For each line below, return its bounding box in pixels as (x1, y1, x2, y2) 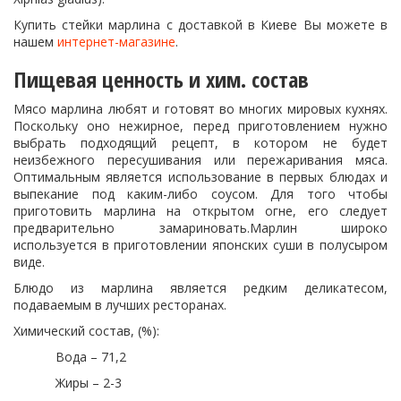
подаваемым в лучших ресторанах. (13, 296, 226, 313)
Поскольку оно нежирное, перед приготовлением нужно (13, 117, 388, 134)
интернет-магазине (57, 33, 175, 50)
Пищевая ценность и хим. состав (13, 64, 309, 94)
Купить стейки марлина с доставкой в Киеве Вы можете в (13, 16, 388, 33)
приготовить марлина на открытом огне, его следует (13, 202, 388, 219)
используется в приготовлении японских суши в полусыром (13, 236, 388, 253)
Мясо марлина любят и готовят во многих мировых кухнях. (13, 100, 388, 117)
